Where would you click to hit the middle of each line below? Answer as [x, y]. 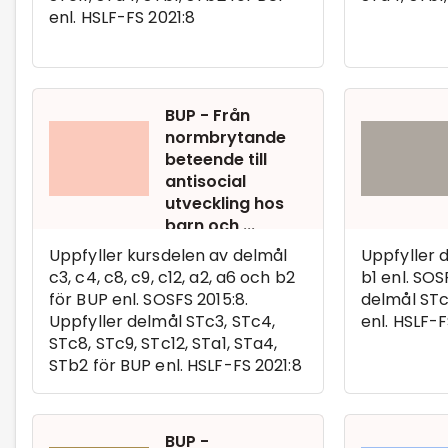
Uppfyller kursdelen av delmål [168, 255]
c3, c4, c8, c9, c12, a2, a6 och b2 [172, 277]
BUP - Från [207, 115]
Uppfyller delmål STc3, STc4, [162, 321]
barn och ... [210, 225]
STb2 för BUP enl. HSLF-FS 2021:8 [175, 365]
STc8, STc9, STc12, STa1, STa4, [163, 343]
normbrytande [225, 137]
